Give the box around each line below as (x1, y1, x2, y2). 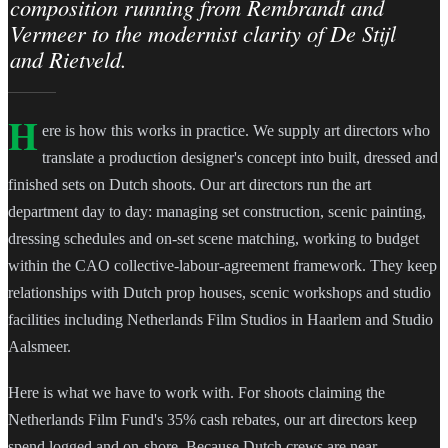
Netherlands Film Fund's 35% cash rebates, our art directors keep (8, 410, 417, 428)
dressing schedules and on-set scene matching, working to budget (8, 230, 419, 248)
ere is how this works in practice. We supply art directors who (41, 122, 430, 140)
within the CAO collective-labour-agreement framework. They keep (8, 257, 437, 275)
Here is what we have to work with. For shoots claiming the (8, 383, 385, 401)
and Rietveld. (9, 44, 127, 75)
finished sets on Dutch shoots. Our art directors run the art (8, 176, 371, 194)
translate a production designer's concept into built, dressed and (41, 149, 438, 167)
